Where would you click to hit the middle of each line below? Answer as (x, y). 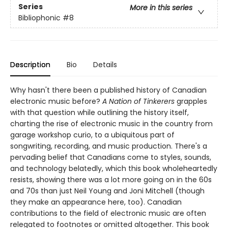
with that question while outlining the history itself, (99, 112)
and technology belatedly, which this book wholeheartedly (114, 168)
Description (30, 64)
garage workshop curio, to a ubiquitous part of (92, 135)
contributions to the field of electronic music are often (108, 213)
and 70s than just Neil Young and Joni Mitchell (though (107, 191)
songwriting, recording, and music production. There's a (109, 146)
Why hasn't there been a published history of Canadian (108, 90)
